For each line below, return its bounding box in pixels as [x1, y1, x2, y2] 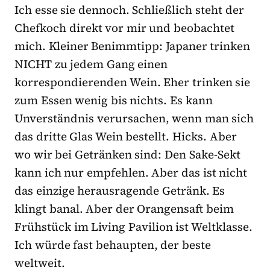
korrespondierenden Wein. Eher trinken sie [14, 74, 251, 90]
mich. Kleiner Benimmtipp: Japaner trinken [14, 38, 251, 54]
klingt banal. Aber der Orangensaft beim [14, 201, 234, 217]
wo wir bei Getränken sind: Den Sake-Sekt [14, 146, 240, 163]
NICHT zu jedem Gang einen [14, 56, 168, 72]
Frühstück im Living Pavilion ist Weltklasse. [14, 219, 253, 235]
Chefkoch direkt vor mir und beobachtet [14, 20, 235, 36]
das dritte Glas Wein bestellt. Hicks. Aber [14, 128, 237, 145]
